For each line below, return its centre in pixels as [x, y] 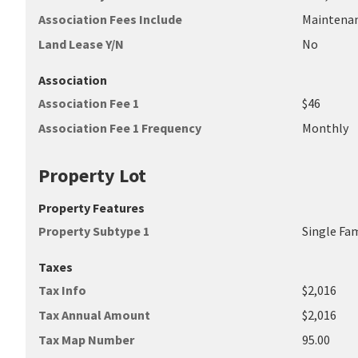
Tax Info [62, 290]
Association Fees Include [110, 19]
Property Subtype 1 [94, 231]
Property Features [91, 208]
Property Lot [92, 175]
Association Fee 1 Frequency [120, 128]
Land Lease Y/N [81, 44]
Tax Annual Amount [94, 315]
